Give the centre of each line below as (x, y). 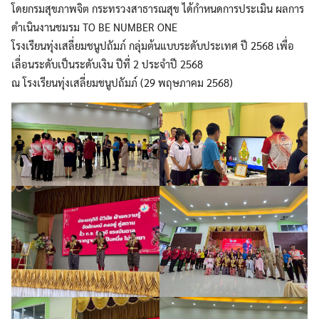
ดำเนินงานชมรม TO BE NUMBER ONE (94, 27)
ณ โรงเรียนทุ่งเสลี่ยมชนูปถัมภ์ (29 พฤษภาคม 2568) (124, 82)
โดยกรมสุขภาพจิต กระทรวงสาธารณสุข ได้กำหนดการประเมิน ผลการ (158, 8)
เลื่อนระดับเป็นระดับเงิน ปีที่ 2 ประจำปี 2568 (107, 64)
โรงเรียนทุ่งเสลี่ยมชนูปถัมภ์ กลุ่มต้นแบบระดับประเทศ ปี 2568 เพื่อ (153, 45)
